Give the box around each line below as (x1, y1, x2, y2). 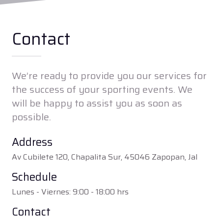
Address (12, 133, 53, 151)
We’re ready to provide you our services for (12, 67, 207, 83)
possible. (12, 109, 51, 125)
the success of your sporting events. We (12, 81, 192, 97)
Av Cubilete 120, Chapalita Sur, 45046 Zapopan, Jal (12, 150, 197, 163)
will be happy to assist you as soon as (12, 95, 182, 111)
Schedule (12, 168, 57, 186)
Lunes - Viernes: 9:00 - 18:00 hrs (12, 185, 129, 198)
